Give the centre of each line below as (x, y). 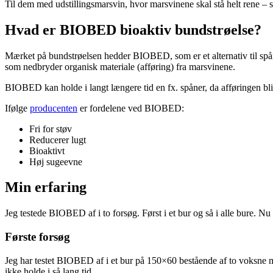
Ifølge (17, 108)
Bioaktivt (47, 151)
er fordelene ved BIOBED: (131, 108)
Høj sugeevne (56, 161)
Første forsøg (37, 237)
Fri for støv (51, 129)
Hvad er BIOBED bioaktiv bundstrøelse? (133, 30)
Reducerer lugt (58, 140)
